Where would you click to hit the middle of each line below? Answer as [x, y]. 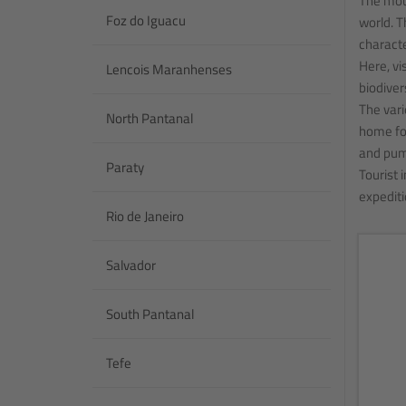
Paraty [125, 167]
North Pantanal [150, 118]
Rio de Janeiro [145, 216]
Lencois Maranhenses [169, 69]
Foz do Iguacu [146, 20]
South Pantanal [150, 314]
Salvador [131, 265]
